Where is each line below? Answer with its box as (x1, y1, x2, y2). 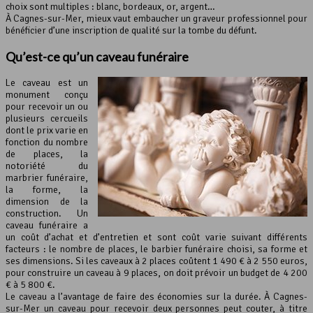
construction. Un (6, 208, 88, 220)
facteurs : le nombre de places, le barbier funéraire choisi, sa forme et (6, 243, 307, 256)
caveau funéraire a (6, 219, 88, 232)
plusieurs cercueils (6, 112, 88, 125)
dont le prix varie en (6, 124, 88, 137)
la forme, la (6, 184, 88, 196)
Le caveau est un (6, 77, 88, 89)
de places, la (6, 148, 88, 161)
